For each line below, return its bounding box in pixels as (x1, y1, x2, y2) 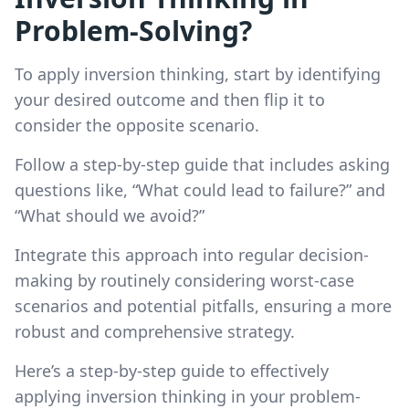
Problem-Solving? (15, 11, 252, 49)
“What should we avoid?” (15, 204, 204, 226)
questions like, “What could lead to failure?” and (15, 178, 385, 201)
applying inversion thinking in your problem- (15, 384, 361, 407)
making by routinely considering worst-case (15, 268, 354, 291)
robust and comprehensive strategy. (15, 320, 295, 342)
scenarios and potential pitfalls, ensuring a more (15, 294, 392, 317)
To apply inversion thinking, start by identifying (15, 62, 381, 85)
